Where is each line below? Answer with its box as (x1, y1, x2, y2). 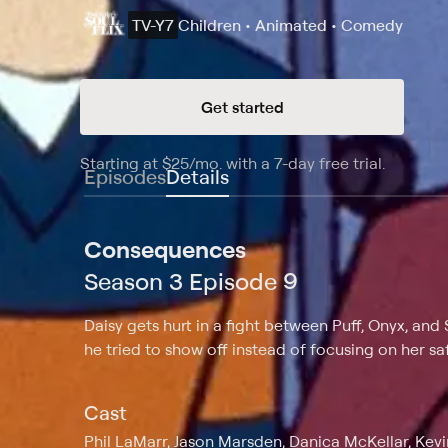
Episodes (84, 163, 166, 189)
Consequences (84, 233, 246, 264)
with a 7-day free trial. (222, 152, 385, 173)
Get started (200, 96, 284, 117)
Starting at (80, 152, 162, 173)
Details (166, 163, 229, 189)
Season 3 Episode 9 (84, 265, 298, 296)
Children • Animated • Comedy (178, 14, 403, 35)
